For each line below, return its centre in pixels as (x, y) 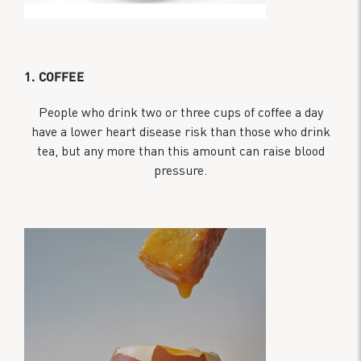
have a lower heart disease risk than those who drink (180, 131)
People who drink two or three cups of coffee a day (180, 112)
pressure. (180, 170)
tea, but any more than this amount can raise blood (180, 150)
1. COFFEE (54, 76)
